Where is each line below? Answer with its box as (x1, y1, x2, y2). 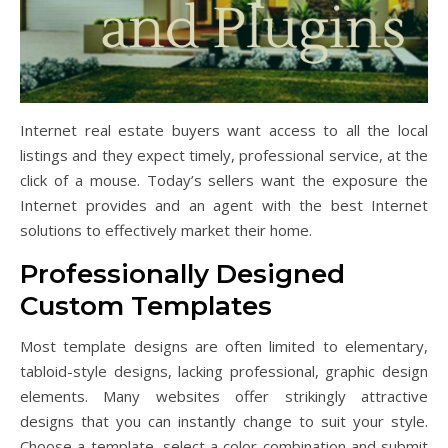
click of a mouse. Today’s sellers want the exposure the (20, 170, 428, 190)
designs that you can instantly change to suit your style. (20, 411, 428, 431)
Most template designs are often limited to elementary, (20, 336, 428, 356)
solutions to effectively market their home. (20, 220, 312, 240)
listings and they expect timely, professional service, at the (20, 145, 428, 165)
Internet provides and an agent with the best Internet (20, 195, 428, 215)
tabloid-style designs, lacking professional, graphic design (20, 361, 428, 381)
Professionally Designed (20, 258, 345, 290)
